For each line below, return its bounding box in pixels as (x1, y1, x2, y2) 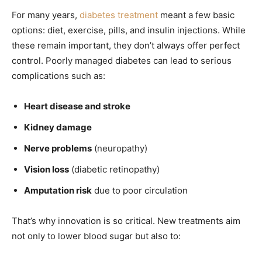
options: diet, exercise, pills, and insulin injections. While (12, 24, 246, 36)
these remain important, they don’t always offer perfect (12, 39, 240, 51)
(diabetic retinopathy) (69, 163, 160, 175)
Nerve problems (24, 142, 92, 154)
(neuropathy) (92, 142, 147, 154)
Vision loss (24, 163, 69, 175)
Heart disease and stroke (24, 100, 130, 112)
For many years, (12, 9, 80, 20)
